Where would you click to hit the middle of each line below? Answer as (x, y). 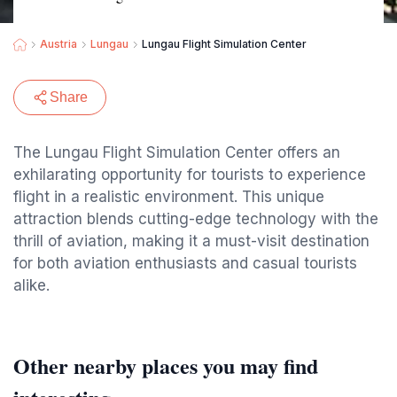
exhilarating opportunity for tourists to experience (190, 175)
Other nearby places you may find (166, 366)
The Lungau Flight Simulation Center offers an (177, 152)
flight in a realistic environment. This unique (169, 197)
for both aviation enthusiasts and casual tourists (185, 263)
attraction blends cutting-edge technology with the (196, 219)
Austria (58, 44)
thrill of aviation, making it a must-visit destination (191, 241)
